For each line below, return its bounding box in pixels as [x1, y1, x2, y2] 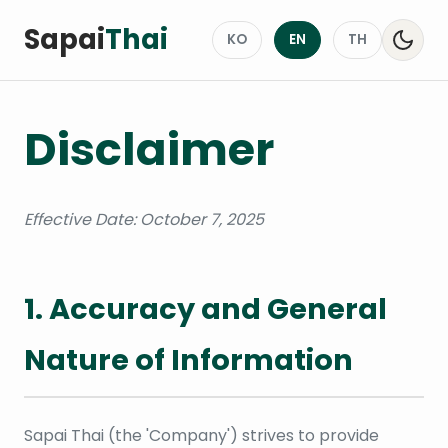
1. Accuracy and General [24, 289, 387, 330]
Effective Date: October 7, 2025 [24, 208, 264, 232]
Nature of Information [24, 340, 353, 381]
